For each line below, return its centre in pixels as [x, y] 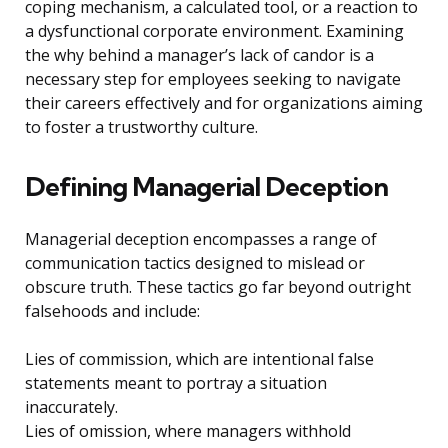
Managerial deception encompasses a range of [201, 239]
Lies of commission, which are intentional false [199, 359]
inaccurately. [71, 407]
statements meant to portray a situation [176, 383]
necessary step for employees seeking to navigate [213, 79]
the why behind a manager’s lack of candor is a [199, 55]
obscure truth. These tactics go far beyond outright [218, 287]
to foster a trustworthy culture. [141, 127]
